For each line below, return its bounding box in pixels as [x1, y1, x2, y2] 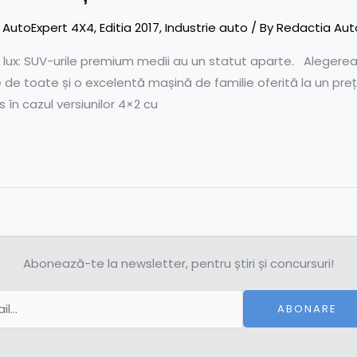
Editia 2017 [100, 18, 159, 36]
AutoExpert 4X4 [2, 18, 94, 36]
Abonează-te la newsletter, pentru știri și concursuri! [23, 255, 334, 272]
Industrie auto [165, 18, 248, 36]
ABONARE [277, 301, 337, 316]
